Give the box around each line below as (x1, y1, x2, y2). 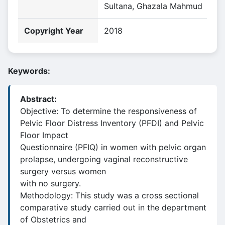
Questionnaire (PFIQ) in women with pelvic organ (20, 142, 206, 152)
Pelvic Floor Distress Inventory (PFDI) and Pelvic (20, 118, 204, 128)
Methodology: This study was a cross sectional (20, 190, 199, 200)
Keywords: (8, 66, 50, 76)
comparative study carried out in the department (20, 202, 206, 212)
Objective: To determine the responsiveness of (20, 106, 197, 116)
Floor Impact (20, 130, 68, 140)
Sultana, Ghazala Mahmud (104, 1, 202, 11)
